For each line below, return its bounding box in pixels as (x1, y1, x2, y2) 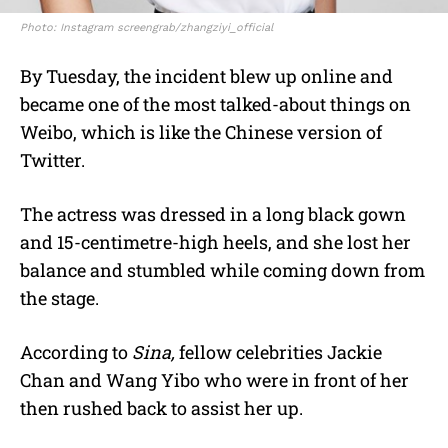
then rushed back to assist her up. (20, 395, 303, 420)
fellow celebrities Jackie (179, 339, 382, 364)
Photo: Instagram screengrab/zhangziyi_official (20, 20, 273, 34)
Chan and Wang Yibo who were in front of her (20, 367, 409, 392)
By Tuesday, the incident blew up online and (20, 63, 393, 88)
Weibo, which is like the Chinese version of (20, 119, 382, 144)
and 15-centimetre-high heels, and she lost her (20, 229, 411, 254)
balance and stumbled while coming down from (20, 257, 425, 282)
